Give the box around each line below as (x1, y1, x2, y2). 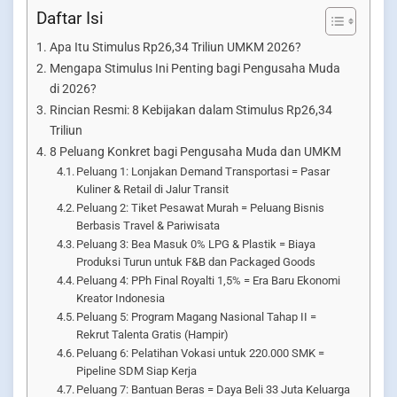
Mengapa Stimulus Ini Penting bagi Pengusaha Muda (49, 60, 340, 76)
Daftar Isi (36, 7, 104, 28)
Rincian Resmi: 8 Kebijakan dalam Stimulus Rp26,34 (49, 102, 332, 118)
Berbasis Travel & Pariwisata (76, 218, 221, 232)
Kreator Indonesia (76, 291, 166, 305)
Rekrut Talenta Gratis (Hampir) (76, 327, 230, 341)
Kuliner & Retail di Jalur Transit (76, 182, 230, 196)
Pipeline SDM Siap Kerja (76, 363, 198, 378)
